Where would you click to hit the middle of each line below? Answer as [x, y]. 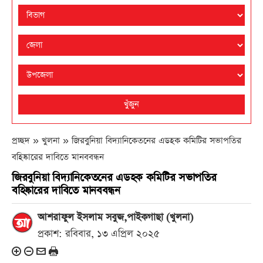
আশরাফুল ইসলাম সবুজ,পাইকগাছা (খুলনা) [115, 218]
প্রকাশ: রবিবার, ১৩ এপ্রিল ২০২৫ [99, 234]
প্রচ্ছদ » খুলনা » [42, 141]
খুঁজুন [131, 104]
